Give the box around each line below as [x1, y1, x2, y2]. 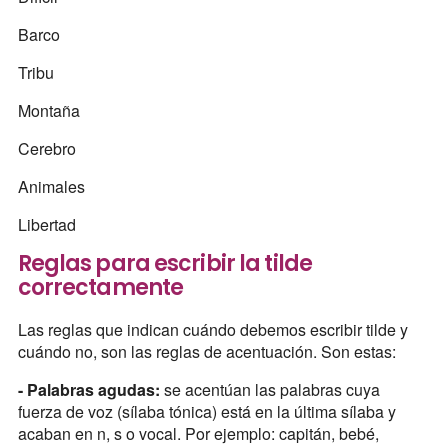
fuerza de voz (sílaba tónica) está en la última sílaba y [17, 399, 396, 423]
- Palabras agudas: [17, 377, 160, 401]
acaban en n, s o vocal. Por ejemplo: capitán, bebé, [17, 421, 379, 445]
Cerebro [17, 137, 76, 161]
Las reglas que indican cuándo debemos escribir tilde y [17, 317, 408, 341]
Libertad [17, 213, 76, 237]
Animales [17, 175, 85, 199]
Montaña [17, 99, 80, 123]
